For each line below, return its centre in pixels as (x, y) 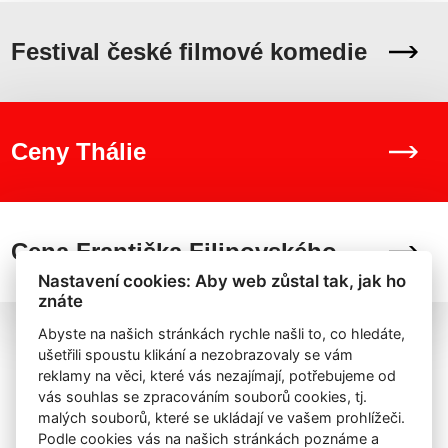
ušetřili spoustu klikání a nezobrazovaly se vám (196, 355)
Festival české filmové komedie (189, 52)
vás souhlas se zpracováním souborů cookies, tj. (203, 397)
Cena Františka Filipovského (174, 252)
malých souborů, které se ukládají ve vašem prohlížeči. (222, 418)
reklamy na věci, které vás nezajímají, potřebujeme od (217, 376)
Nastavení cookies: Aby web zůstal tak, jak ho (222, 281)
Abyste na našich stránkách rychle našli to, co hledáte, (222, 334)
